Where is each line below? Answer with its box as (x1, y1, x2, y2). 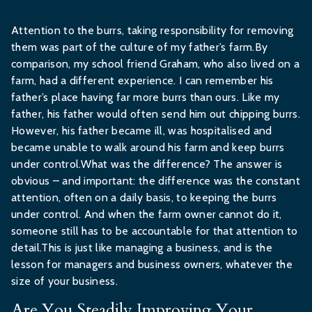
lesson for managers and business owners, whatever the (11, 258, 292, 271)
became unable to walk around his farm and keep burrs (11, 141, 285, 154)
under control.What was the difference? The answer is (11, 157, 283, 171)
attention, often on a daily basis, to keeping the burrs (11, 191, 277, 204)
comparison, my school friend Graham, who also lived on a (11, 57, 299, 70)
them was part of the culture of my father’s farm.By (11, 40, 268, 54)
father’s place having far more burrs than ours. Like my (11, 91, 280, 104)
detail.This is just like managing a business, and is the (11, 241, 272, 254)
